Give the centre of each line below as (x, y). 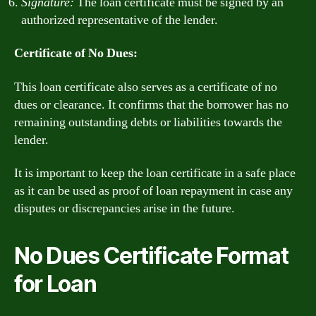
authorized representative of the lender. (120, 20)
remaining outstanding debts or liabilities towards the (148, 122)
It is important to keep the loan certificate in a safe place (155, 173)
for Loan (55, 284)
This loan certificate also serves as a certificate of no (146, 87)
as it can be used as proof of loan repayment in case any (153, 191)
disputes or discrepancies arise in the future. (124, 208)
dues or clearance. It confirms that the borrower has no (151, 104)
